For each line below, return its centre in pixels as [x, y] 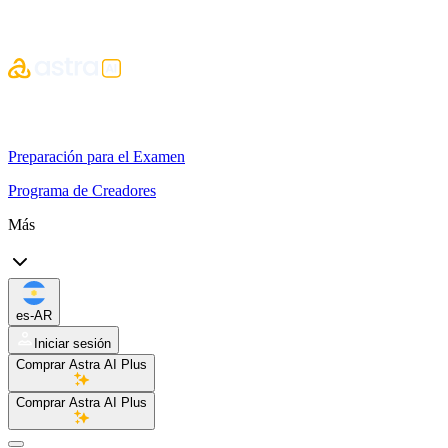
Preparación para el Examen [96, 156]
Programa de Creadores [82, 190]
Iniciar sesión [72, 343]
